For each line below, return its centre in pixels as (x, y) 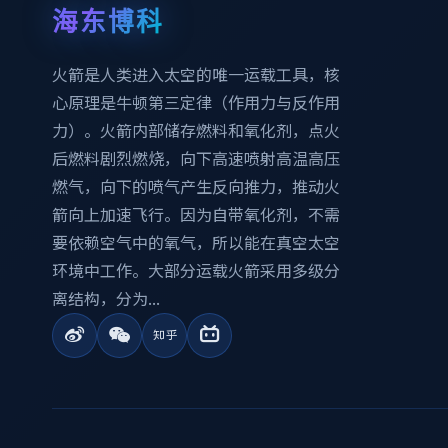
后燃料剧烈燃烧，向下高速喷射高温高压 (196, 159)
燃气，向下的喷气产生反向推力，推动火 (196, 187)
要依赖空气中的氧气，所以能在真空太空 (196, 243)
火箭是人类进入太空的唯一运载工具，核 (196, 75)
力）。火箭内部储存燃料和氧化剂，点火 (196, 131)
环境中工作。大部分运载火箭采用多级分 (196, 271)
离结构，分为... (106, 299)
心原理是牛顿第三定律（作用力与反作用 (196, 103)
